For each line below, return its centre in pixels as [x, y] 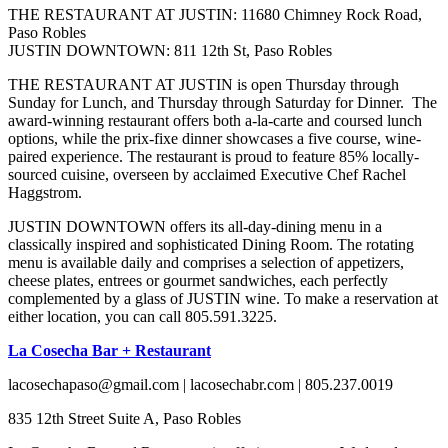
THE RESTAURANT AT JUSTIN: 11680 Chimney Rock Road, [215, 15]
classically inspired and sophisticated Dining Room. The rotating [211, 245]
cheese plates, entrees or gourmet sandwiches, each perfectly [198, 281]
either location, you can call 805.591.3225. [142, 317]
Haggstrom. [45, 193]
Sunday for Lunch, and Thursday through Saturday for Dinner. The [222, 103]
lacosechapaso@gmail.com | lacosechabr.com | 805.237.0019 [200, 385]
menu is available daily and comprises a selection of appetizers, [206, 263]
